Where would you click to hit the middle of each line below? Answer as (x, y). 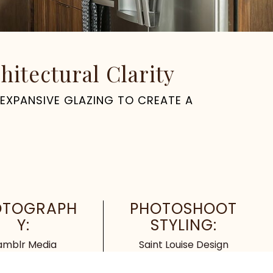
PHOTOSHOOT (184, 209)
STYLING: (183, 225)
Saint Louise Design (183, 245)
